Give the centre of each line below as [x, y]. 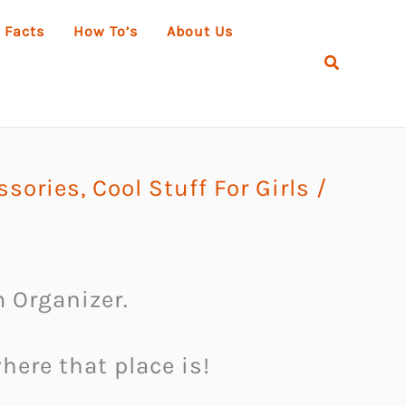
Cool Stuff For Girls [201, 188]
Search [352, 61]
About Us [199, 31]
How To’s [105, 31]
